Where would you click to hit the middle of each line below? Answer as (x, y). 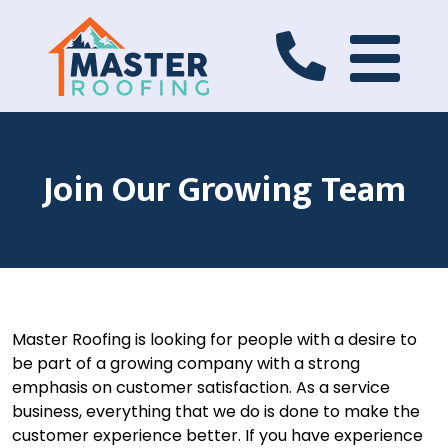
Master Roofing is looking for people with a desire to (214, 339)
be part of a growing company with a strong (186, 363)
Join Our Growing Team (224, 190)
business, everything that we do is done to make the (216, 411)
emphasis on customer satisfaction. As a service (201, 387)
